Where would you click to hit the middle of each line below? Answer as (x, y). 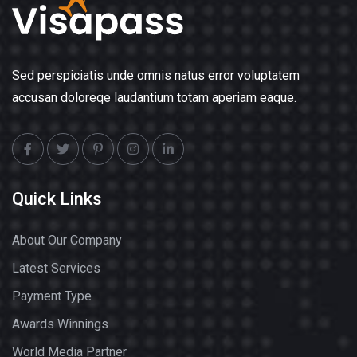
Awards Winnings (60, 324)
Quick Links (57, 199)
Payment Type (52, 296)
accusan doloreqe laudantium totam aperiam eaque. (154, 98)
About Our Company (67, 240)
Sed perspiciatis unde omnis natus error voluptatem (156, 75)
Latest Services (56, 268)
